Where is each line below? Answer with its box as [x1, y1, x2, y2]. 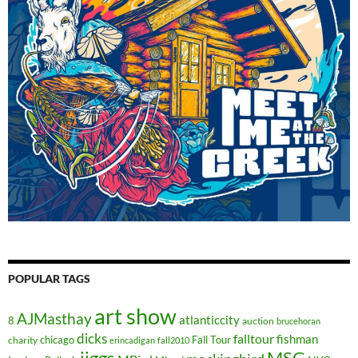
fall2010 [157, 335, 189, 346]
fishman [276, 332, 318, 347]
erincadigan [109, 335, 155, 346]
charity [8, 334, 38, 347]
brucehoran [276, 316, 320, 327]
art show [94, 304, 177, 330]
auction [242, 315, 274, 328]
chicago [40, 333, 74, 347]
